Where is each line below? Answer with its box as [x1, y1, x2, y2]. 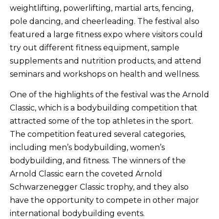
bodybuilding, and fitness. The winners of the [10, 155, 186, 165]
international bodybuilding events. [10, 208, 145, 218]
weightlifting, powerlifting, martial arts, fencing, [10, 3, 193, 13]
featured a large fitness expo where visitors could [10, 30, 203, 40]
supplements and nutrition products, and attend [10, 56, 201, 66]
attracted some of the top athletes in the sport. [10, 116, 193, 126]
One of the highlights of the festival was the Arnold [10, 89, 209, 99]
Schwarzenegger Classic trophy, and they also [10, 182, 189, 192]
